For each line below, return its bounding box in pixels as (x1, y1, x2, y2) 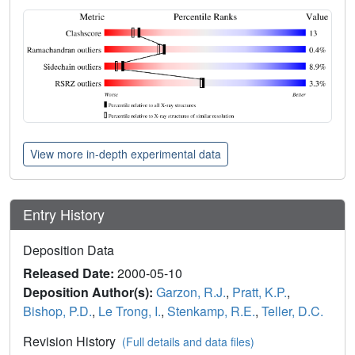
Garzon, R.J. (156, 283, 226, 302)
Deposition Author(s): (23, 283, 156, 302)
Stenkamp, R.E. (167, 302, 255, 321)
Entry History (23, 204, 109, 225)
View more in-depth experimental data (30, 146, 221, 162)
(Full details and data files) (122, 334, 254, 350)
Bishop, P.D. (23, 302, 92, 321)
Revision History (23, 332, 122, 351)
